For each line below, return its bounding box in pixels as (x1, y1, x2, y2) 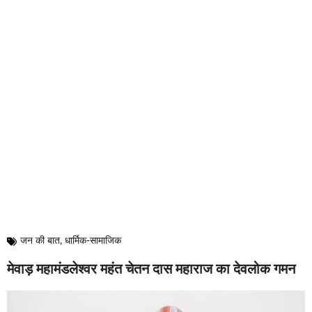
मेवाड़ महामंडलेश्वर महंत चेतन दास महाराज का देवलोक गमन (7, 263, 295, 277)
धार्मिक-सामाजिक (65, 236, 121, 247)
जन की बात (20, 236, 60, 247)
